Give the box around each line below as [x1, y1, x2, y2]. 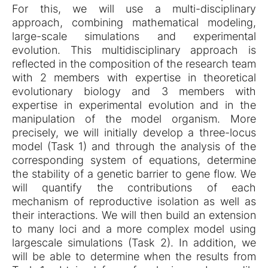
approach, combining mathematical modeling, [12, 16, 256, 29]
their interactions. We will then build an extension [12, 209, 256, 221]
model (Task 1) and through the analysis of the [12, 140, 256, 153]
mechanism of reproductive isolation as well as [12, 195, 256, 208]
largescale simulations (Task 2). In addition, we [12, 236, 256, 249]
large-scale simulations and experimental [12, 30, 256, 42]
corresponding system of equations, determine [12, 154, 256, 166]
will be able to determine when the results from [12, 250, 256, 263]
